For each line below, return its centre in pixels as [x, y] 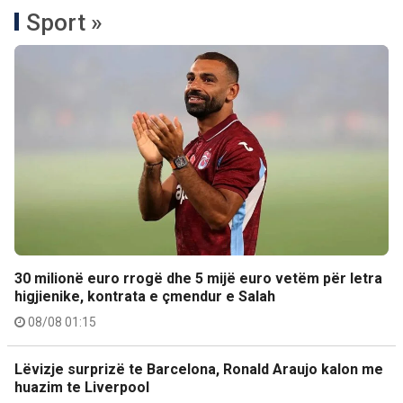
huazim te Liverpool [82, 387]
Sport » [64, 22]
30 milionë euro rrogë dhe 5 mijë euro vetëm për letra [198, 278]
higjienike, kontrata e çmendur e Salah [145, 296]
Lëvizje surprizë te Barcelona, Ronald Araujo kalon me [199, 369]
